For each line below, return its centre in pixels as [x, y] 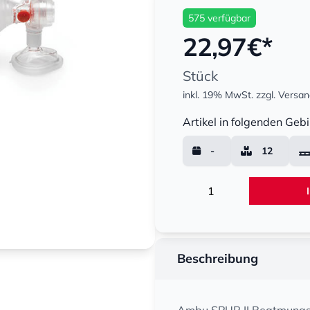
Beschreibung [218, 258]
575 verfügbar [219, 18]
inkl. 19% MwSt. [218, 95]
